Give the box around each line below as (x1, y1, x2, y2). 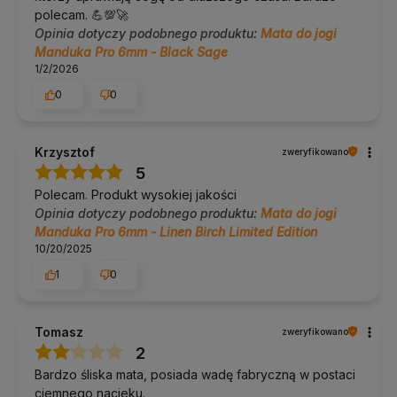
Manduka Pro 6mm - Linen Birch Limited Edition (35, 223, 317, 239)
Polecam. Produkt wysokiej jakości (35, 186, 237, 202)
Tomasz (35, 323, 83, 339)
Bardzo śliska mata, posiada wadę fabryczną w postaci (35, 366, 355, 382)
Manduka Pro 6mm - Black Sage (35, 43, 228, 59)
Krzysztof (35, 144, 95, 160)
